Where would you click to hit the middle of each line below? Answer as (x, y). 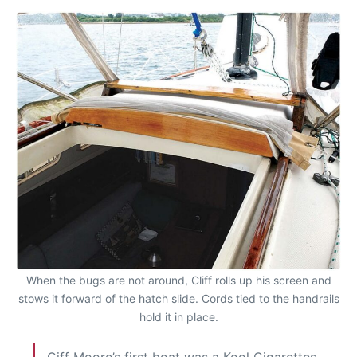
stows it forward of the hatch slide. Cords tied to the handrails (178, 299)
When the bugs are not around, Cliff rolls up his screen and (178, 280)
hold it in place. (178, 317)
